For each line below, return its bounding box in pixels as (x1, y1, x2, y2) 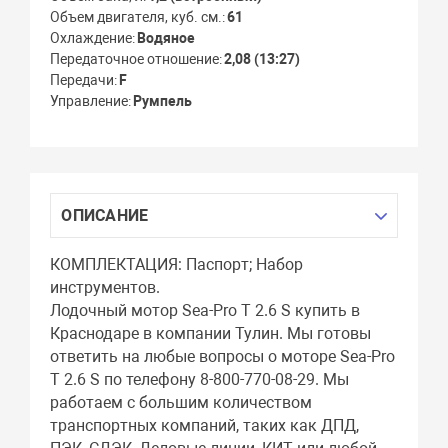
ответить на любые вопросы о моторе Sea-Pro (50, 347, 396, 367)
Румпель (133, 93, 193, 110)
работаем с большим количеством (50, 393, 313, 413)
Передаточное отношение (50, 51, 220, 68)
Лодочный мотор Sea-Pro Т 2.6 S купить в (50, 301, 361, 321)
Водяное (137, 30, 196, 47)
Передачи (50, 72, 115, 89)
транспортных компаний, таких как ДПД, (50, 416, 360, 436)
